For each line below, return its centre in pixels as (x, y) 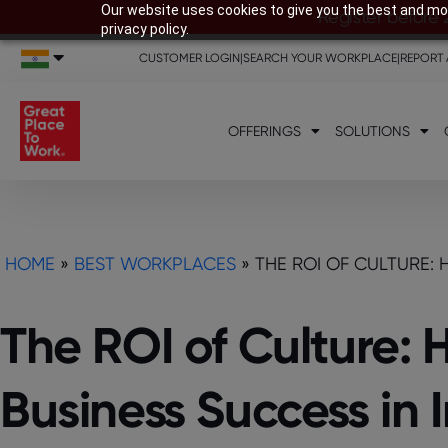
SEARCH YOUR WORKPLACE (320, 57)
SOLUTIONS (372, 131)
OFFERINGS (264, 131)
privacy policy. (144, 29)
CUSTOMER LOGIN (190, 57)
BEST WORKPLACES (155, 263)
